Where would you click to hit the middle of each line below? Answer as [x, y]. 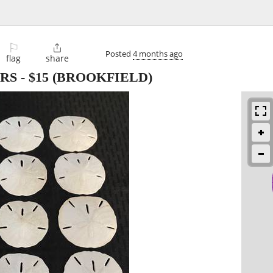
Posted [119, 53]
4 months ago [158, 53]
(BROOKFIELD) [101, 77]
